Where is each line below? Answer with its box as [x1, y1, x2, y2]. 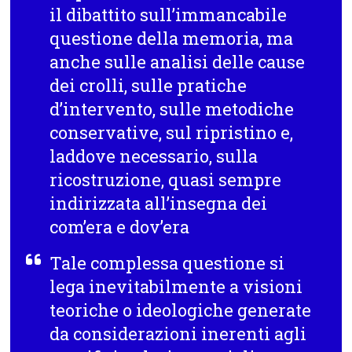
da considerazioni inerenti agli [49, 321, 307, 345]
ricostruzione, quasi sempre [49, 167, 282, 191]
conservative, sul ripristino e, [49, 120, 294, 144]
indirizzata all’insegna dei [49, 191, 268, 214]
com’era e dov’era [49, 214, 190, 238]
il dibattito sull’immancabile [49, 2, 288, 26]
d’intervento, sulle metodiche [49, 97, 295, 120]
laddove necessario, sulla [49, 144, 258, 167]
